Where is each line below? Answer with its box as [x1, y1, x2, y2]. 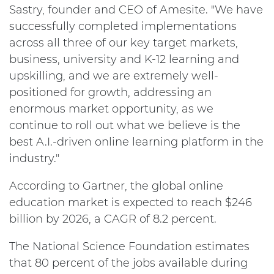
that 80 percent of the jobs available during [9, 256, 248, 270]
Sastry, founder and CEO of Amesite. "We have [9, 3, 263, 17]
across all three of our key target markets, [9, 36, 238, 50]
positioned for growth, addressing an [9, 86, 212, 99]
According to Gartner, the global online [9, 179, 223, 193]
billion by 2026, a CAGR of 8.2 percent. [9, 212, 217, 226]
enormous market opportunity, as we [9, 102, 213, 116]
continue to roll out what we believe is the [9, 119, 240, 132]
